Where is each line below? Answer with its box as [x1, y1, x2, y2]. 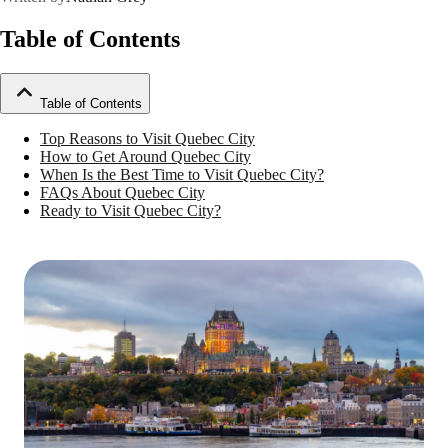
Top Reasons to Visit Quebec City [40, 130, 255, 147]
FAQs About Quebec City [40, 184, 205, 201]
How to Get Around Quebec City [40, 148, 251, 165]
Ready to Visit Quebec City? [40, 202, 221, 219]
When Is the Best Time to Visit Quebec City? [40, 166, 324, 183]
